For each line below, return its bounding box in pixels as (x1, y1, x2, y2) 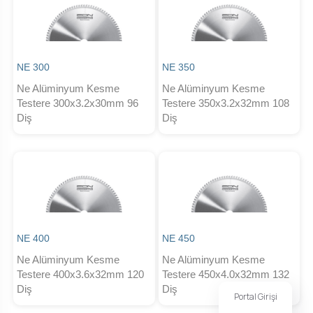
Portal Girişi (233, 290, 277, 303)
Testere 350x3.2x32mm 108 (161, 97, 289, 110)
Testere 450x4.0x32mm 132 (161, 268, 289, 281)
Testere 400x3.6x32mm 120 (17, 268, 145, 281)
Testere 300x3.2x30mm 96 (17, 97, 139, 110)
